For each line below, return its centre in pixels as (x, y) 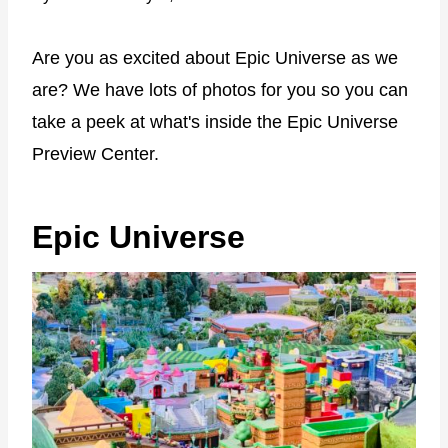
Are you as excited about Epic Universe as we (215, 57)
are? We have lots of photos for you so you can (220, 89)
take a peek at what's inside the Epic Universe (215, 121)
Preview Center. (95, 153)
